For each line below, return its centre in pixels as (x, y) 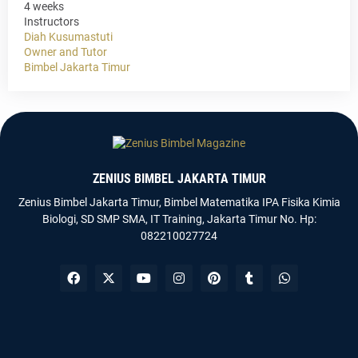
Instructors (52, 22)
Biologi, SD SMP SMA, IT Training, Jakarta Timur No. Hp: (179, 219)
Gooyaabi (227, 343)
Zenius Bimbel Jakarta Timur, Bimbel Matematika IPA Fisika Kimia (179, 203)
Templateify (93, 343)
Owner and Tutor (66, 52)
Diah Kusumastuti (68, 37)
